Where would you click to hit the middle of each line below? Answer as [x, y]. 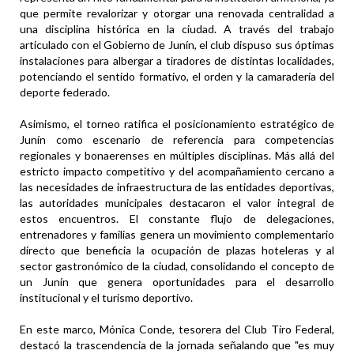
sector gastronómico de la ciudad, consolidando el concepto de [177, 266]
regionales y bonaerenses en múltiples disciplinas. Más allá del [177, 156]
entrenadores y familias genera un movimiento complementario [177, 235]
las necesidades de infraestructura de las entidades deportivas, [177, 187]
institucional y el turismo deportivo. [106, 298]
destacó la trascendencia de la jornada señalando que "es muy [177, 345]
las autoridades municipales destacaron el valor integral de [177, 203]
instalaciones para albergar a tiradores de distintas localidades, [177, 61]
